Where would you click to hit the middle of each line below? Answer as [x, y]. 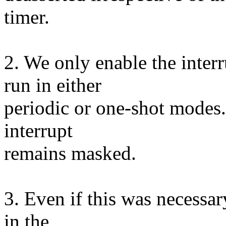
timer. [27, 17]
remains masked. [70, 153]
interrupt [38, 131]
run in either [53, 85]
